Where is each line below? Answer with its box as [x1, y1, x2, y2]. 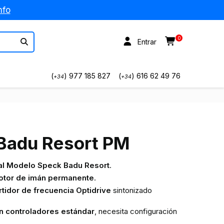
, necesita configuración [94, 206, 177, 216]
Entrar [137, 37, 156, 46]
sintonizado [110, 185, 152, 195]
